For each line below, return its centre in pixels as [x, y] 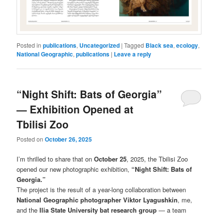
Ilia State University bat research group [98, 210]
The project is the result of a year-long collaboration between [101, 190]
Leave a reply [133, 54]
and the [28, 210]
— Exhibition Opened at [75, 109]
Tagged [134, 45]
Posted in [29, 45]
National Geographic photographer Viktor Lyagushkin [97, 200]
